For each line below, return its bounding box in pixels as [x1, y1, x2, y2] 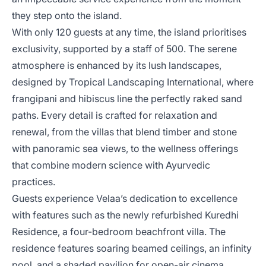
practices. [12, 176, 55, 188]
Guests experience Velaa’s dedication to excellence [12, 192, 237, 204]
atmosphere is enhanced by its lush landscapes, [12, 59, 221, 71]
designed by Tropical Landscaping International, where [12, 76, 254, 88]
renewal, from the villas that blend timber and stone [12, 126, 237, 138]
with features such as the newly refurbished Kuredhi [12, 209, 239, 221]
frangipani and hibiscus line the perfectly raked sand [12, 93, 242, 104]
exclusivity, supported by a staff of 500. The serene [12, 43, 237, 55]
